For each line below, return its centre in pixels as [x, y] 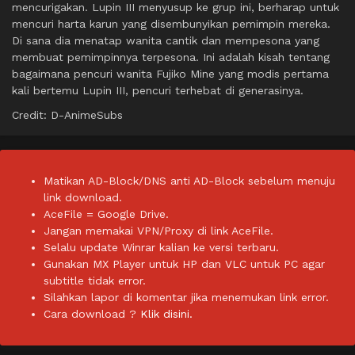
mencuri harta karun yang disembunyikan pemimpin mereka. [171, 24]
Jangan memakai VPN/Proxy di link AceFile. [158, 231]
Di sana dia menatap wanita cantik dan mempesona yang [166, 41]
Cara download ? [92, 314]
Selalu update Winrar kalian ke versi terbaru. [161, 248]
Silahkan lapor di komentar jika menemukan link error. [186, 298]
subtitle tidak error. [95, 281]
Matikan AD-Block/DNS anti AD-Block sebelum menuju [189, 181]
